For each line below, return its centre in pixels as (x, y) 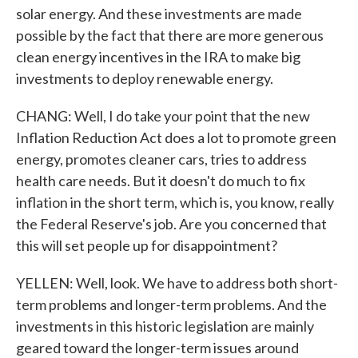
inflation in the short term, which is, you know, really (175, 202)
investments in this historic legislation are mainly (165, 326)
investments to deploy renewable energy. (145, 78)
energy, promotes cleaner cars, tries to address (161, 159)
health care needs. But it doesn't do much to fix (161, 181)
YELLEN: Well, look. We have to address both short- (177, 283)
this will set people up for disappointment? (147, 245)
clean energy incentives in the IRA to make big (158, 57)
